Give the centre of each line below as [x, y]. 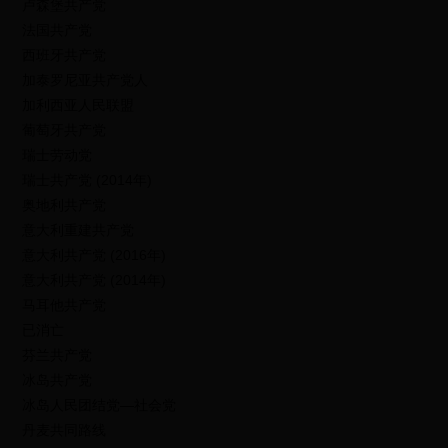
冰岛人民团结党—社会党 [99, 405]
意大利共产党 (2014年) [94, 280]
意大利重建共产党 [78, 230]
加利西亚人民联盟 [78, 105]
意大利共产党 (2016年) [94, 255]
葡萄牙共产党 [64, 130]
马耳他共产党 [64, 305]
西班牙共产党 [64, 55]
